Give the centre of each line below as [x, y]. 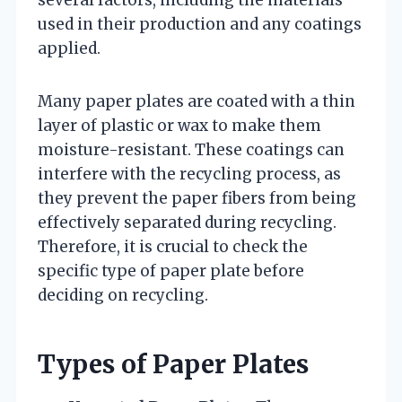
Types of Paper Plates [173, 365]
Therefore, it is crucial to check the [173, 247]
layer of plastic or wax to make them [179, 126]
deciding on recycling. [123, 296]
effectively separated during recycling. [187, 223]
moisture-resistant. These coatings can [191, 150]
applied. [69, 49]
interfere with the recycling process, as [189, 175]
